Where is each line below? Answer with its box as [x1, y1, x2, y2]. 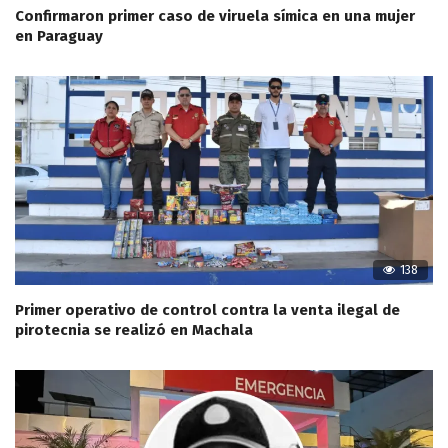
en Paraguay [15, 27, 103, 46]
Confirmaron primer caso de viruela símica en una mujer [15, 7, 415, 26]
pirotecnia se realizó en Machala [15, 321, 253, 340]
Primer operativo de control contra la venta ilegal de [15, 301, 400, 320]
